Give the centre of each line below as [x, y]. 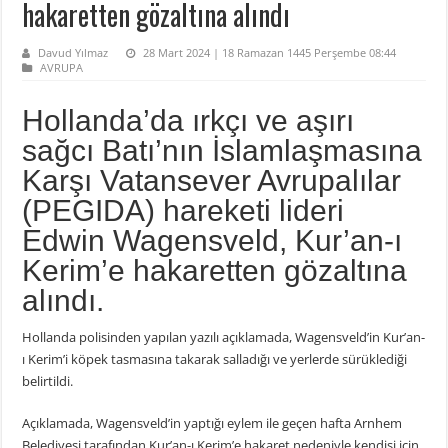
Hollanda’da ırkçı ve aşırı [188, 121]
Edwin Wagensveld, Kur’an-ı [212, 241]
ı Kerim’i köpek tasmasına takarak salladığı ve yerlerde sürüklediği [215, 359]
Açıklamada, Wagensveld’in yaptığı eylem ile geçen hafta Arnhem [212, 423]
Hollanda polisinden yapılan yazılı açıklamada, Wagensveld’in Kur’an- [224, 337]
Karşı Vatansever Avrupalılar [212, 181]
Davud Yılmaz [73, 53]
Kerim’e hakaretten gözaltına [215, 271]
